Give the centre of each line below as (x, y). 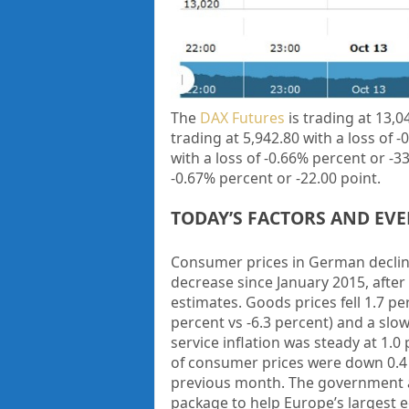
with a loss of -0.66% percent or (279, 157)
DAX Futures (242, 117)
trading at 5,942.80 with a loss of (283, 137)
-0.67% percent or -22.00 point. (275, 178)
